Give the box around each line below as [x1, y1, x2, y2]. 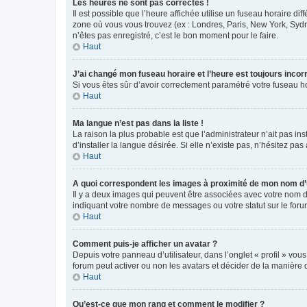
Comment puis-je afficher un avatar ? [73, 238, 217, 249]
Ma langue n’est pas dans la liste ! [73, 118, 204, 128]
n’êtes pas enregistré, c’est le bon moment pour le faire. [73, 30, 278, 40]
